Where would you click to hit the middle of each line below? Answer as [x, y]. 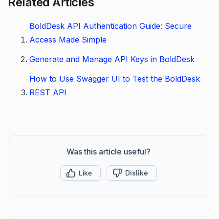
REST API [48, 92]
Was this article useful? [109, 152]
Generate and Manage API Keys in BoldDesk [112, 59]
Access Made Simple [68, 40]
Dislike [137, 173]
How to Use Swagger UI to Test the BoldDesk [115, 79]
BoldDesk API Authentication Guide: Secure [110, 26]
